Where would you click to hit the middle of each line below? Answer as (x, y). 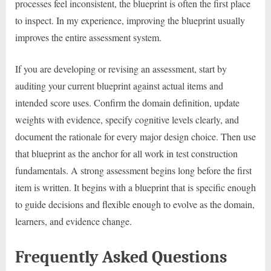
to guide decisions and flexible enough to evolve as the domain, (135, 204)
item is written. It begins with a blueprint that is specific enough (135, 188)
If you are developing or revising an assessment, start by (121, 69)
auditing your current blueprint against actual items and (119, 86)
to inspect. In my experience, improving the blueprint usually (130, 21)
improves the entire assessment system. (88, 38)
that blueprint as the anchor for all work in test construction (126, 154)
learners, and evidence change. (73, 221)
